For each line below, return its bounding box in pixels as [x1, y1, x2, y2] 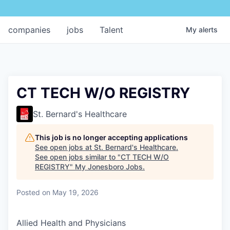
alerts [199, 25, 218, 34]
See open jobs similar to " [35, 152, 121, 161]
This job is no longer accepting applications [35, 132, 188, 142]
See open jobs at [35, 142, 94, 151]
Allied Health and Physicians [16, 217, 126, 228]
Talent [100, 24, 123, 35]
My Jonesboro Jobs [75, 162, 143, 171]
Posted [16, 187, 40, 197]
